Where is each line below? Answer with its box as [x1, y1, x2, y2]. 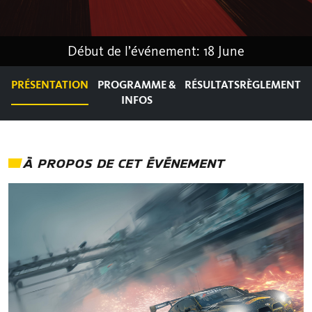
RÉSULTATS [185, 78, 240, 91]
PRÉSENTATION [11, 78, 88, 91]
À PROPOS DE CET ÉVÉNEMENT [22, 155, 224, 171]
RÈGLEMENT [240, 78, 301, 91]
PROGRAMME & [97, 78, 176, 91]
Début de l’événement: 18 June [68, 42, 244, 59]
